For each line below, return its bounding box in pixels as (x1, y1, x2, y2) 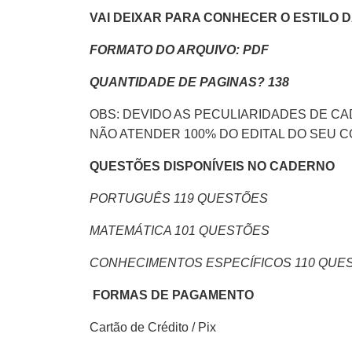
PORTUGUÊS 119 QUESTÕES (90, 191, 268, 205)
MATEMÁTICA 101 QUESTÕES (90, 223, 269, 237)
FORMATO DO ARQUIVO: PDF (90, 42, 269, 57)
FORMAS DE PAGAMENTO (90, 288, 254, 302)
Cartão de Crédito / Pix (90, 320, 216, 334)
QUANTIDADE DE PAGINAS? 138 (90, 75, 289, 89)
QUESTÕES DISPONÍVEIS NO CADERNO (90, 159, 335, 173)
